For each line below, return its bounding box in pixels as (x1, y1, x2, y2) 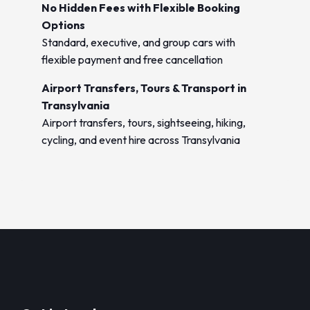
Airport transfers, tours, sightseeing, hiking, (42, 116, 246, 129)
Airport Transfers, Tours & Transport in (42, 81, 246, 95)
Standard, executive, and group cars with (42, 35, 235, 49)
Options (42, 18, 85, 32)
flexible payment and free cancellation (42, 53, 223, 66)
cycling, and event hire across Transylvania (42, 133, 240, 147)
